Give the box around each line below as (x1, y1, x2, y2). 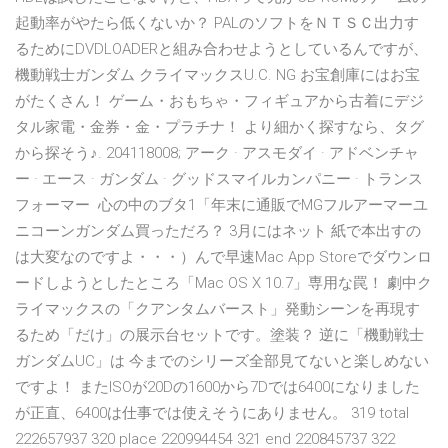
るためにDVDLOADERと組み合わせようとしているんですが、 (15, 40, 428, 59)
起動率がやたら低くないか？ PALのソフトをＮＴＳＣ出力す (15, 14, 419, 33)
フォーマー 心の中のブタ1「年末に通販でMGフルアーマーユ (15, 196, 428, 215)
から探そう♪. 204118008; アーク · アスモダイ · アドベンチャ (15, 144, 419, 163)
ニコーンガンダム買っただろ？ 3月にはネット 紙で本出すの (15, 222, 421, 241)
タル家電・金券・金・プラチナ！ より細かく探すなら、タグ (15, 118, 424, 137)
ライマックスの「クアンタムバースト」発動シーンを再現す (15, 300, 420, 319)
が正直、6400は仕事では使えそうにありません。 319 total (15, 404, 409, 423)
